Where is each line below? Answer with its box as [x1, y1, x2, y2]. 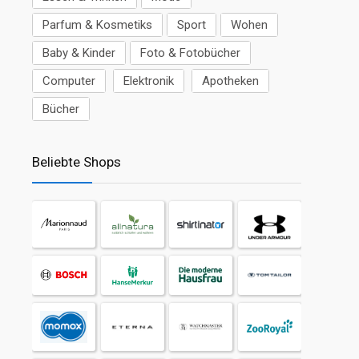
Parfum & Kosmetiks [42, 18, 152, 33]
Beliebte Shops [32, 154, 121, 171]
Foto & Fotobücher [140, 46, 240, 61]
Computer [42, 74, 95, 89]
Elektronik [123, 74, 174, 89]
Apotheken [202, 74, 259, 89]
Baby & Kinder [42, 46, 115, 61]
